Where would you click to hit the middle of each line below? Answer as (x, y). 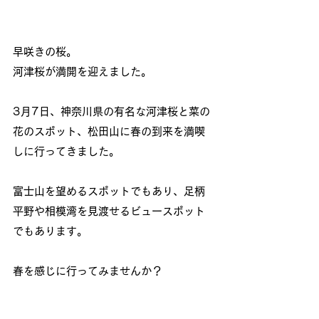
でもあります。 (50, 231)
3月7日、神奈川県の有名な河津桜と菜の (111, 112)
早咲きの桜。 (45, 52)
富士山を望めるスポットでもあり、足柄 (109, 192)
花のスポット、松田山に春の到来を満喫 (109, 132)
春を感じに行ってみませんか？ (88, 271)
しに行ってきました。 (66, 152)
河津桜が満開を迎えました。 (82, 72)
